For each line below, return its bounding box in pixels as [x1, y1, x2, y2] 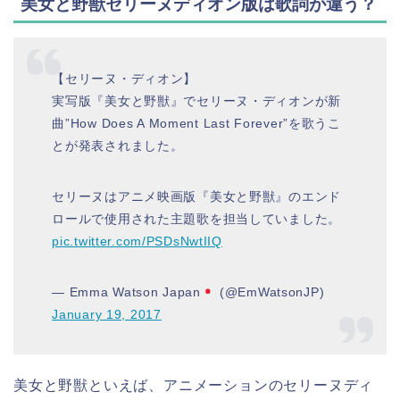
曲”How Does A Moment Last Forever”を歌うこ [52, 116, 341, 131]
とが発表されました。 [52, 138, 184, 154]
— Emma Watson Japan [52, 285, 201, 300]
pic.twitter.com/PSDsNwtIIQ [52, 234, 222, 249]
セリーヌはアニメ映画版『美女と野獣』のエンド [52, 189, 342, 204]
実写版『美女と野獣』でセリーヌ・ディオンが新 [52, 94, 342, 109]
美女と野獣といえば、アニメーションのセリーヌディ [13, 377, 374, 393]
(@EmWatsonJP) [215, 285, 325, 300]
